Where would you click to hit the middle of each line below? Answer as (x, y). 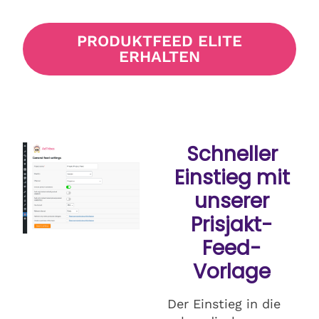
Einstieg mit (232, 177)
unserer (232, 201)
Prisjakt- (232, 224)
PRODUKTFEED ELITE (159, 41)
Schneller (232, 154)
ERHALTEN (159, 56)
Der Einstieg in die (224, 303)
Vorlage (232, 271)
